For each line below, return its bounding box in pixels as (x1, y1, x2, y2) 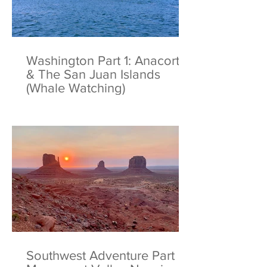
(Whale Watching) (26, 81, 125, 95)
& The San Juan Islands (26, 67, 160, 81)
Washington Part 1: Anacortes (26, 54, 193, 67)
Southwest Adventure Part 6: (26, 249, 189, 262)
